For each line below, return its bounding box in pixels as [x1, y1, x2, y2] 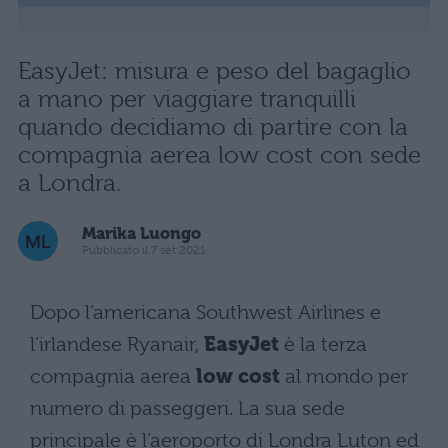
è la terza [279, 332, 367, 356]
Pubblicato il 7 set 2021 [82, 243, 206, 258]
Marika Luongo [82, 224, 201, 244]
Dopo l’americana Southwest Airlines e [30, 300, 381, 324]
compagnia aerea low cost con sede [18, 140, 421, 169]
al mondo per [280, 364, 408, 388]
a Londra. [18, 168, 121, 197]
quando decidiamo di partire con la [18, 112, 408, 141]
